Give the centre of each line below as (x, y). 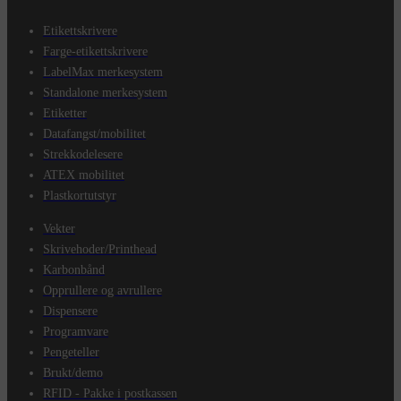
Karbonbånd (74, 269)
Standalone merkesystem (105, 92)
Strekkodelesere (83, 154)
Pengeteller (71, 352)
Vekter (59, 228)
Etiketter (65, 113)
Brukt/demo (73, 372)
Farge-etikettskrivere (95, 51)
